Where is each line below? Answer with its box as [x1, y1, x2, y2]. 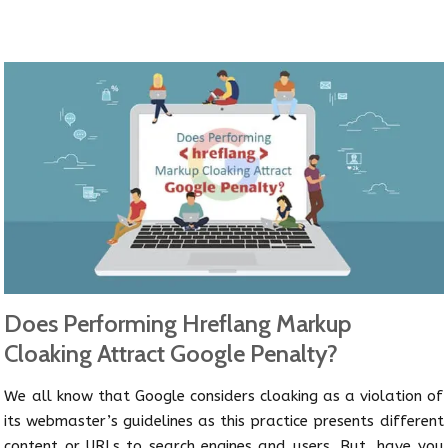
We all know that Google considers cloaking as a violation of [4, 387, 444, 406]
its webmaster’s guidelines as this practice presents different [4, 412, 444, 431]
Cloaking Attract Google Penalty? [4, 339, 339, 369]
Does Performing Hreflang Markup [4, 309, 352, 339]
